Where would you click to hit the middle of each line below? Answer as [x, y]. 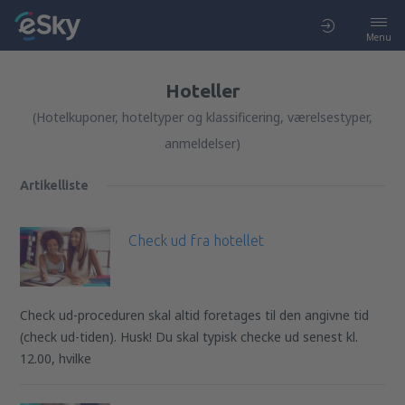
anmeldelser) [202, 143]
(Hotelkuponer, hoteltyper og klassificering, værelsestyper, [202, 117]
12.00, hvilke [56, 359]
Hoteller [202, 90]
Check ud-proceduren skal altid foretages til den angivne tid [195, 316]
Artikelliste [55, 185]
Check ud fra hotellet [197, 240]
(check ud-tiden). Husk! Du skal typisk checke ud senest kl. [189, 337]
